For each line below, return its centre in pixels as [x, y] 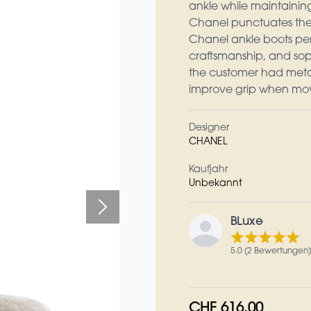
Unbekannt [216, 184]
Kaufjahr [208, 170]
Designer [209, 128]
